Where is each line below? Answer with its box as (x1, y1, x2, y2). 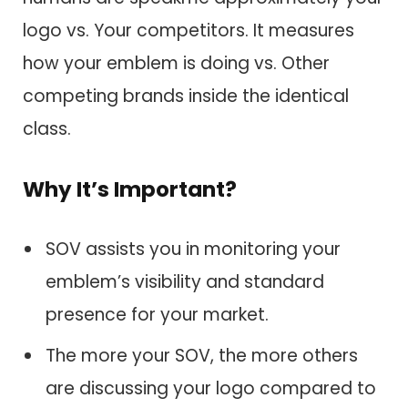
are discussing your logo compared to (46, 375, 376, 401)
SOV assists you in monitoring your (46, 237, 341, 262)
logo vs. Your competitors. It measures (23, 17, 354, 43)
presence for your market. (46, 302, 269, 328)
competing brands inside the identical (23, 83, 349, 108)
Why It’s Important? (23, 174, 237, 204)
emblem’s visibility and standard (46, 270, 324, 295)
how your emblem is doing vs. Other (23, 50, 330, 76)
